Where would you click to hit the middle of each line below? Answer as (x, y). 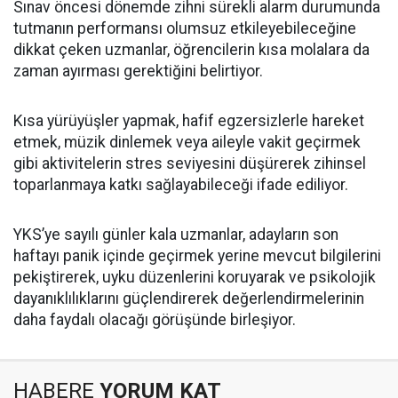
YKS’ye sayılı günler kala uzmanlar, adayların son (176, 235)
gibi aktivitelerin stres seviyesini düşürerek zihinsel (190, 163)
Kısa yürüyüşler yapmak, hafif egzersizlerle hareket (189, 121)
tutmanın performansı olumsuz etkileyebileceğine (185, 28)
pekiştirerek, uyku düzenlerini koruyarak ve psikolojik (195, 277)
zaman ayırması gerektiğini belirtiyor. (138, 71)
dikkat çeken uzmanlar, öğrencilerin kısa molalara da (191, 50)
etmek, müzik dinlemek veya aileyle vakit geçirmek (187, 142)
